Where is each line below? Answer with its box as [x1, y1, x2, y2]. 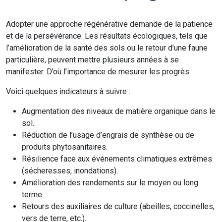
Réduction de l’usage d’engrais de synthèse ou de [22, 130, 194, 140]
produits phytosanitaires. [22, 142, 108, 152]
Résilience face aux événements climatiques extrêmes [22, 154, 212, 164]
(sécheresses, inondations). [22, 166, 118, 175]
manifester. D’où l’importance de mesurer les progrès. [6, 67, 191, 76]
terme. [22, 190, 44, 199]
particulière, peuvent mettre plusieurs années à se [6, 55, 179, 64]
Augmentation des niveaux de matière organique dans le [22, 107, 216, 116]
